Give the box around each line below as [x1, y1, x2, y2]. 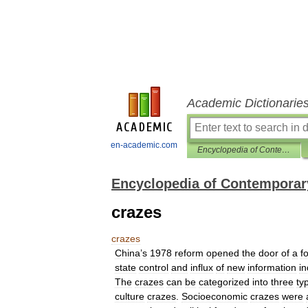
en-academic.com [111, 140, 177, 150]
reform [175, 247, 203, 258]
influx [190, 262, 213, 273]
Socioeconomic [181, 291, 247, 302]
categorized [199, 276, 250, 287]
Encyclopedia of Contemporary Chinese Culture [282, 145, 290, 155]
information [247, 262, 296, 273]
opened [206, 247, 239, 258]
